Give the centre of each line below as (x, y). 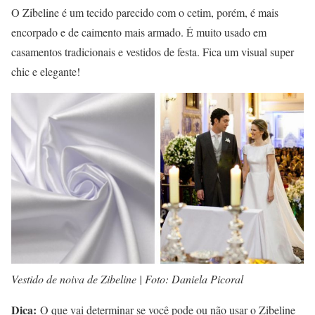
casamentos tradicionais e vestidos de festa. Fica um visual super (153, 52)
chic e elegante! (46, 72)
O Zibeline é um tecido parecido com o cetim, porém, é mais (145, 13)
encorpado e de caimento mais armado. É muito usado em (139, 32)
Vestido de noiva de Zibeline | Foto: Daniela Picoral (127, 279)
